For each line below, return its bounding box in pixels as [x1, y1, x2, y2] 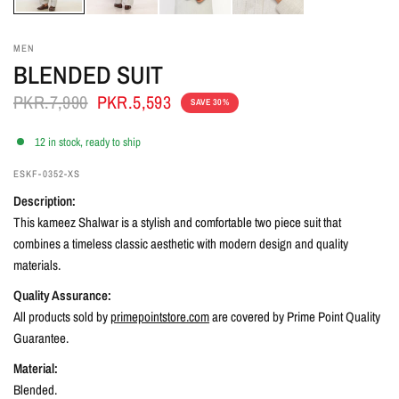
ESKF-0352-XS [13, 167, 81, 180]
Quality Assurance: [13, 286, 112, 305]
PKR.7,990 [13, 90, 88, 114]
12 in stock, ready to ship [35, 134, 141, 150]
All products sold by [13, 307, 111, 326]
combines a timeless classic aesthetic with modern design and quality [13, 234, 349, 253]
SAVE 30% [191, 96, 230, 108]
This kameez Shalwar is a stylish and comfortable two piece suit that [13, 213, 342, 232]
